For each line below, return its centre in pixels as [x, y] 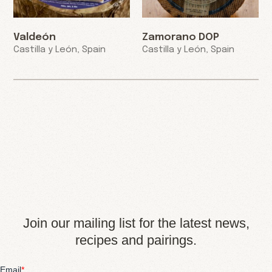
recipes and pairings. [136, 240]
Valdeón [35, 37]
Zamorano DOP [181, 37]
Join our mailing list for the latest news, [136, 223]
